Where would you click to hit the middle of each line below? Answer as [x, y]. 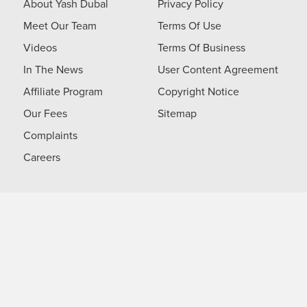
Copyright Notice [198, 91]
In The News [53, 69]
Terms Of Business [201, 47]
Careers [42, 157]
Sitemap [177, 113]
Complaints [50, 135]
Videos [40, 47]
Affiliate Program [63, 91]
